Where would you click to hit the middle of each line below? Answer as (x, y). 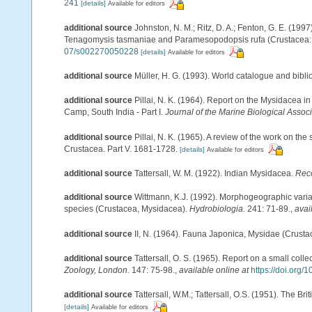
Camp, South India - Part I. (115, 112)
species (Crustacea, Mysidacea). (127, 209)
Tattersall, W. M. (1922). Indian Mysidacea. (215, 173)
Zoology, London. (97, 270)
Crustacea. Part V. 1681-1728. (121, 149)
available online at (214, 270)
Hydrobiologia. (217, 209)
